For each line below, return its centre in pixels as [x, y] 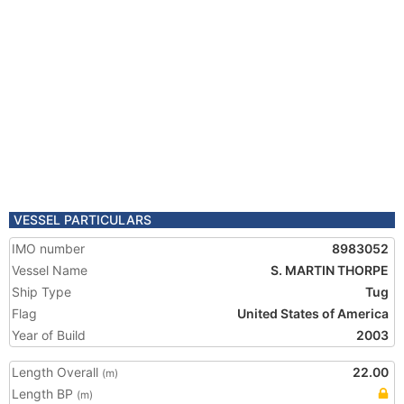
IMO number [48, 248]
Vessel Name [50, 270]
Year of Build [49, 335]
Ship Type [41, 292]
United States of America [313, 313]
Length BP [44, 394]
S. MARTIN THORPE [330, 270]
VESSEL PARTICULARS [83, 220]
